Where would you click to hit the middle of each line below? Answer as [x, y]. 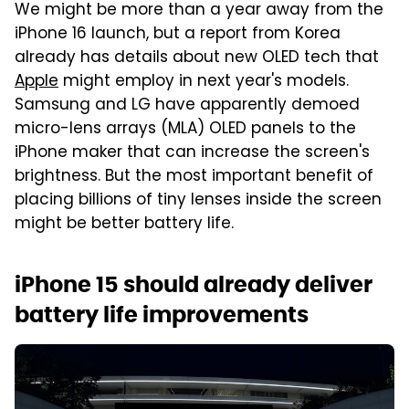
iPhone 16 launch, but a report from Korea [178, 34]
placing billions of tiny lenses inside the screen [198, 200]
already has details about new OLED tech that [197, 58]
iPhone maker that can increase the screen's [192, 153]
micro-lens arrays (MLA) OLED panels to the [185, 129]
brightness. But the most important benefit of [194, 177]
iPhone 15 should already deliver [194, 284]
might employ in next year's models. [204, 82]
